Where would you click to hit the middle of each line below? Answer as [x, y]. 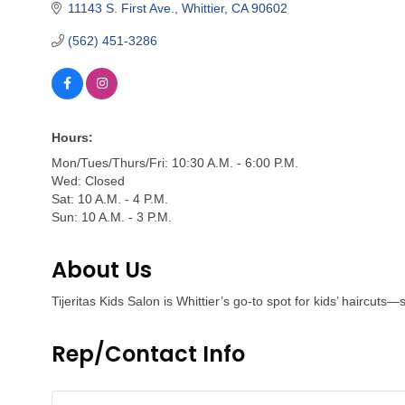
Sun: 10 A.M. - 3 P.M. [112, 217]
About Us [102, 269]
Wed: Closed [88, 180]
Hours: [72, 137]
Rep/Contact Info [148, 353]
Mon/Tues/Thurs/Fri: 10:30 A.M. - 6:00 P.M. [175, 162]
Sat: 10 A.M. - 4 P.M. [110, 198]
